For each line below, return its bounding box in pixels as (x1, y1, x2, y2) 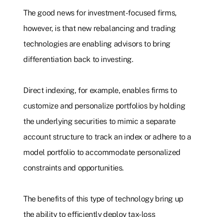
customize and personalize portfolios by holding (23, 101, 186, 111)
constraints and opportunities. (23, 163, 124, 173)
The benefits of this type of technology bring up (23, 194, 183, 204)
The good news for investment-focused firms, (23, 8, 177, 18)
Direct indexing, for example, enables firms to (23, 86, 177, 95)
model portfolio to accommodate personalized (23, 148, 181, 157)
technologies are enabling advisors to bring (23, 39, 170, 49)
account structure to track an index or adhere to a (23, 132, 192, 142)
